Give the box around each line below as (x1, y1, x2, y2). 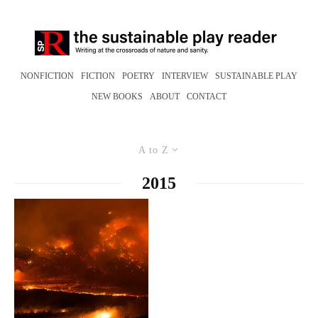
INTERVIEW (162, 71, 208, 81)
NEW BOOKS (92, 92, 143, 102)
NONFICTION (21, 71, 74, 81)
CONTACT (187, 92, 226, 102)
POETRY (122, 71, 155, 81)
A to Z (138, 145, 169, 155)
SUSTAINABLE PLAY (215, 71, 297, 81)
